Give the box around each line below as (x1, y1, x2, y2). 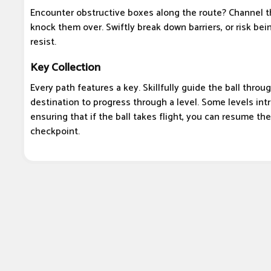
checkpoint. (30, 123, 80, 140)
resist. (30, 34, 56, 51)
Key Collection (30, 58, 100, 77)
